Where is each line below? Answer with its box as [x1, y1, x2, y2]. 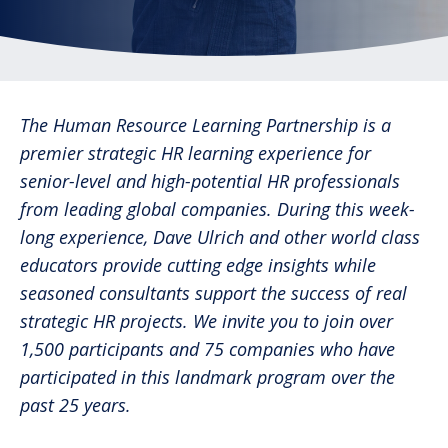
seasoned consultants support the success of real [20, 280, 407, 305]
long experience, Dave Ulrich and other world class [20, 224, 420, 249]
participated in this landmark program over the [20, 364, 395, 389]
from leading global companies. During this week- [20, 196, 415, 221]
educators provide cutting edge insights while [20, 252, 376, 277]
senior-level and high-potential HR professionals [20, 168, 400, 193]
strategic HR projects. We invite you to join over [20, 308, 393, 333]
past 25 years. [20, 392, 131, 417]
